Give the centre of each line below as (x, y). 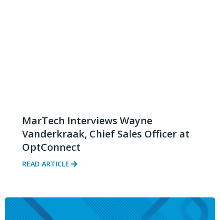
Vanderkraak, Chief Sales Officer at (106, 134)
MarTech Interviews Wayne (87, 121)
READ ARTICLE (47, 164)
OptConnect (51, 147)
